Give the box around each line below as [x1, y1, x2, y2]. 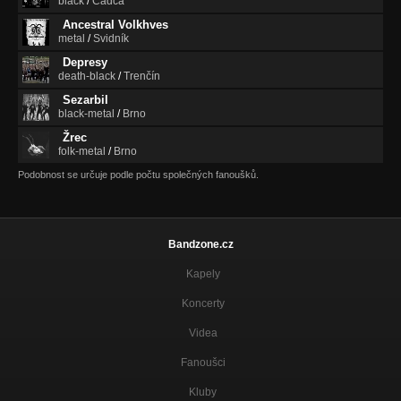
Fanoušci [180, 355, 226, 369]
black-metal [58, 107, 115, 120]
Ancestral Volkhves [63, 17, 168, 31]
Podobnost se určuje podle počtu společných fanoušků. [18, 168, 259, 180]
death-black [58, 69, 115, 82]
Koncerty [181, 296, 225, 310]
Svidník [93, 31, 129, 45]
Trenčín [124, 69, 160, 82]
